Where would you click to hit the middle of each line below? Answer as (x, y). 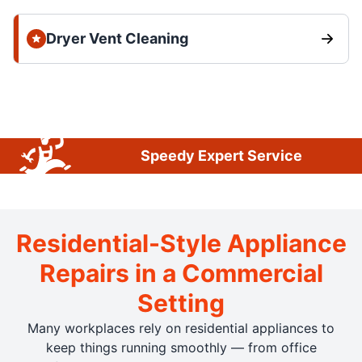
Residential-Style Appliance (181, 243)
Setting (181, 303)
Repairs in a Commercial (181, 273)
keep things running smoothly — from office (181, 347)
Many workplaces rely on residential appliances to (181, 328)
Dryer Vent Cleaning (117, 38)
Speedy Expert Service (221, 155)
